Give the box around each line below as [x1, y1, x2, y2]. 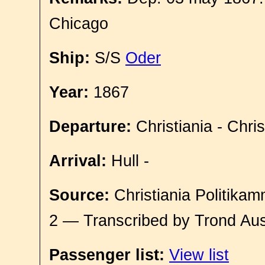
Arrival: [49, 152, 106, 170]
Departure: [49, 118, 131, 135]
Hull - [106, 152, 149, 170]
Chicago [49, 15, 108, 33]
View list [169, 246, 229, 264]
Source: [49, 186, 109, 204]
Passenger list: [49, 246, 164, 264]
